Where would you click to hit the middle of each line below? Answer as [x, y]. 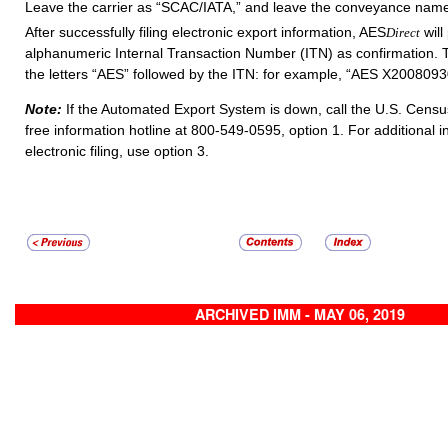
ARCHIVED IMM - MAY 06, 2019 [300, 314]
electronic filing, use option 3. [117, 151]
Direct [403, 32]
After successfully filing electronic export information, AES [205, 31]
